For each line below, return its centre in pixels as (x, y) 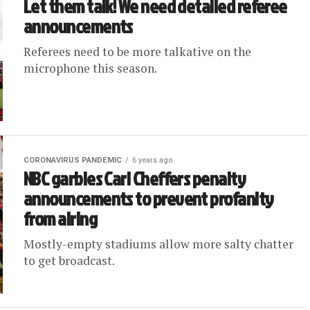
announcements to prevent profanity (149, 199)
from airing (61, 219)
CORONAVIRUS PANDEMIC (73, 160)
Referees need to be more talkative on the (137, 52)
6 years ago (152, 160)
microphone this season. (90, 68)
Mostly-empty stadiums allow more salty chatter (158, 244)
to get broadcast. (69, 261)
